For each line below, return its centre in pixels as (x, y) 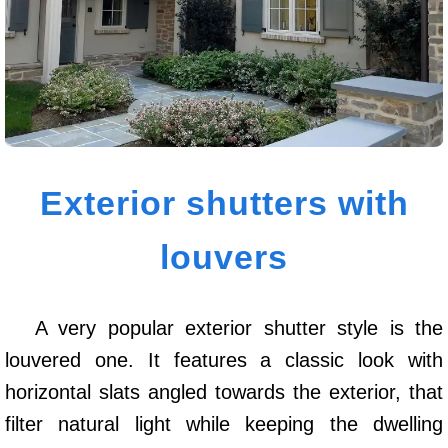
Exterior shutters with (224, 202)
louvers (224, 256)
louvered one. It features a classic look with (224, 359)
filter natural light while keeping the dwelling (224, 423)
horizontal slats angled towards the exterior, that (224, 391)
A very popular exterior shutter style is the (239, 327)
